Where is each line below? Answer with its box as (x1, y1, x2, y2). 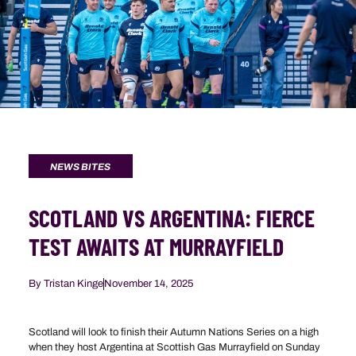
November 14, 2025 (103, 277, 193, 289)
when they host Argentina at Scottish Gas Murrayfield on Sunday (28, 342, 320, 354)
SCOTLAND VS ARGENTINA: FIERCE (28, 203, 315, 232)
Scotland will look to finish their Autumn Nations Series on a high (28, 327, 319, 339)
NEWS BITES (49, 161, 110, 173)
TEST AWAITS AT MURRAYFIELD (28, 231, 284, 261)
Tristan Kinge (41, 277, 103, 289)
